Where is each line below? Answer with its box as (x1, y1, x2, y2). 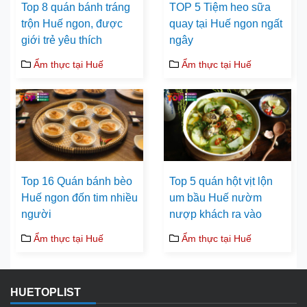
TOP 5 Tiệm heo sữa (169, 1, 271, 14)
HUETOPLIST (10, 286, 81, 298)
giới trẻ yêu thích (21, 34, 102, 47)
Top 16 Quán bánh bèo (21, 175, 132, 187)
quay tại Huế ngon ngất (169, 18, 282, 30)
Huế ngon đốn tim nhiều (21, 191, 138, 204)
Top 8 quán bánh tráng (21, 1, 130, 14)
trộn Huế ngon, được (21, 18, 123, 30)
